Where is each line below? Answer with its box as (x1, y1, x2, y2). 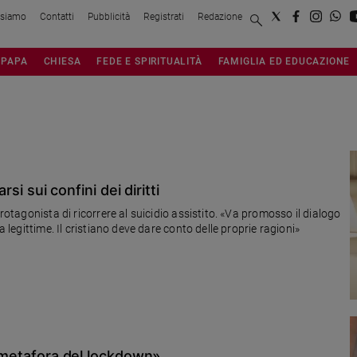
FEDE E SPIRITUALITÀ (96, 54, 202, 67)
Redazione (198, 10, 242, 22)
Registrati (143, 10, 184, 22)
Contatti (40, 10, 74, 22)
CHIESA (43, 54, 81, 67)
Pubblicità (88, 10, 130, 22)
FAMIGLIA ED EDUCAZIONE (218, 54, 351, 67)
